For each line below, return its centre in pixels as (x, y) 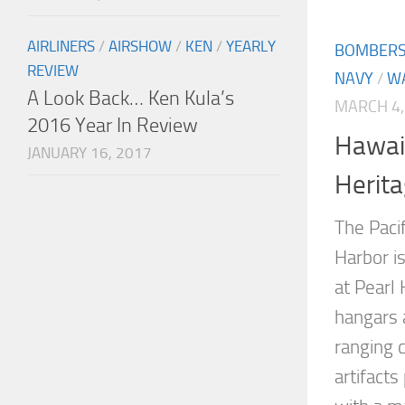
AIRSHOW (140, 47)
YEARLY (251, 47)
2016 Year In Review (113, 126)
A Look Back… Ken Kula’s (131, 99)
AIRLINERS (61, 47)
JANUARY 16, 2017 (89, 153)
